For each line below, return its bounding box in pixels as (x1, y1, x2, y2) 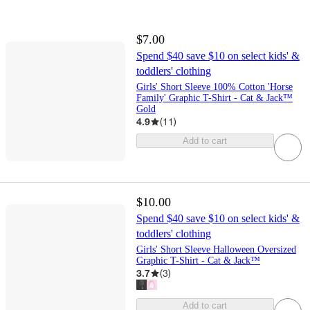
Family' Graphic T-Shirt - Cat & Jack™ (136, 93, 293, 104)
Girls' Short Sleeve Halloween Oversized (136, 244, 296, 255)
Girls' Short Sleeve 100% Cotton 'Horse (136, 82, 293, 93)
